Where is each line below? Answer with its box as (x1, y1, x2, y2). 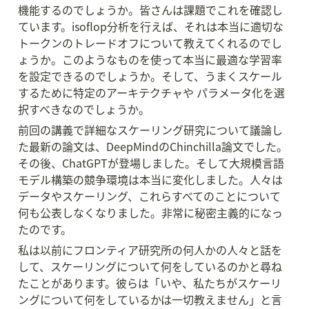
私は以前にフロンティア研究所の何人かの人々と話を (18, 241, 282, 258)
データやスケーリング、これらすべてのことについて (18, 188, 281, 204)
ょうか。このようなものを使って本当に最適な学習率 (18, 51, 282, 68)
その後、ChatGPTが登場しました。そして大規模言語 (18, 154, 284, 171)
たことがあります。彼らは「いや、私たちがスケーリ (18, 275, 281, 291)
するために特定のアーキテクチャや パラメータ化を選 (18, 84, 285, 101)
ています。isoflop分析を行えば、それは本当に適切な (18, 18, 283, 34)
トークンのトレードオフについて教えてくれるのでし (18, 34, 282, 51)
